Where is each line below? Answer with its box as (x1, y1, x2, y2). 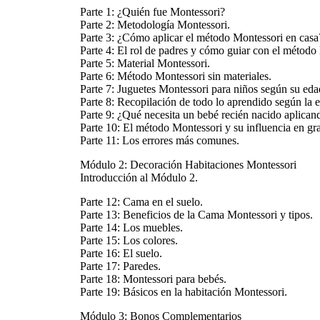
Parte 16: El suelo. (80, 247, 162, 260)
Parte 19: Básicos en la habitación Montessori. (80, 286, 287, 299)
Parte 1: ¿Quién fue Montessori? (80, 6, 225, 19)
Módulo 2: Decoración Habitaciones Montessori (80, 159, 296, 171)
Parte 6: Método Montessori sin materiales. (80, 70, 271, 83)
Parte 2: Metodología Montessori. (80, 19, 230, 31)
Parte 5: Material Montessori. (80, 57, 210, 70)
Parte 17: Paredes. (80, 260, 161, 273)
